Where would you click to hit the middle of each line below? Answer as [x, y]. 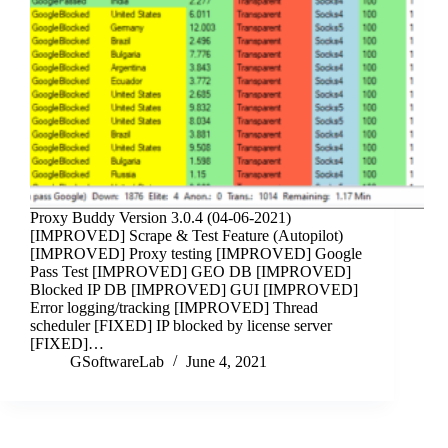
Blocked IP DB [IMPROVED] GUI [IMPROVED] [194, 290]
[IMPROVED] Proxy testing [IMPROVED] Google [196, 254]
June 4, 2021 [226, 362]
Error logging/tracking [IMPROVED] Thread [174, 308]
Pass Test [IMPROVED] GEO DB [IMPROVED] [190, 272]
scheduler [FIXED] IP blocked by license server [181, 326]
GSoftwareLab [117, 362]
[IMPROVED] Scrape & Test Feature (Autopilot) [186, 236]
